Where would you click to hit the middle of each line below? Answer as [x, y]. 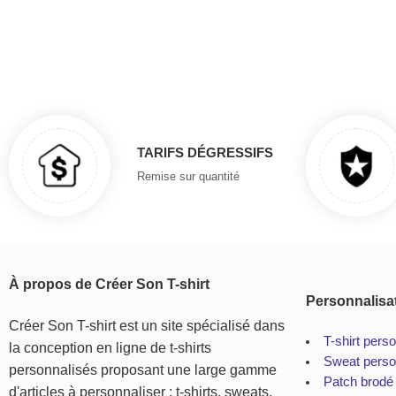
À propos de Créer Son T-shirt [109, 285]
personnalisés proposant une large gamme [143, 370]
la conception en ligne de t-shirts [110, 348]
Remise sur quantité [188, 177]
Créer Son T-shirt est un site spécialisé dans [147, 326]
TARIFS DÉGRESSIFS [205, 153]
